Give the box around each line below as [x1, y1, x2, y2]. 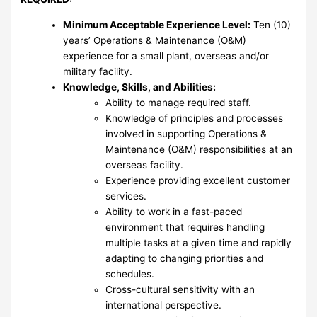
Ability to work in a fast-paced [105, 205, 243, 217]
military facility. [63, 65, 133, 77]
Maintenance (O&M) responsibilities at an [105, 143, 293, 155]
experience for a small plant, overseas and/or [63, 50, 270, 62]
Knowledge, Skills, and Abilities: [63, 81, 217, 93]
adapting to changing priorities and [105, 252, 264, 264]
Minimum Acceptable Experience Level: [63, 18, 251, 30]
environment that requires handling [105, 221, 265, 233]
